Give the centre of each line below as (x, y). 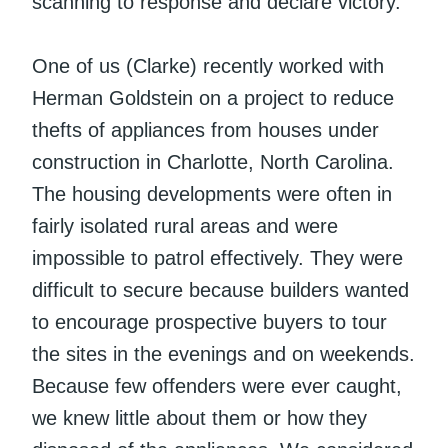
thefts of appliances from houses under (205, 129)
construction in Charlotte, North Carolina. (213, 161)
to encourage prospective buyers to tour (209, 321)
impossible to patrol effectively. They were (217, 257)
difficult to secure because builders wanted (220, 289)
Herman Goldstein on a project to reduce (213, 97)
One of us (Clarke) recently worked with (208, 65)
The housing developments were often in (212, 193)
